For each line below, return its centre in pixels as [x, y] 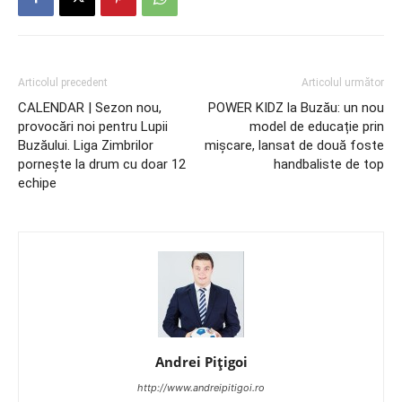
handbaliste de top [329, 164]
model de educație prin [317, 126]
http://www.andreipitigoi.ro [201, 387]
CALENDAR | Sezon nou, [90, 107]
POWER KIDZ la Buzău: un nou [296, 107]
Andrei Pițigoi [201, 361]
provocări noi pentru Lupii [93, 126]
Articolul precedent [63, 82]
